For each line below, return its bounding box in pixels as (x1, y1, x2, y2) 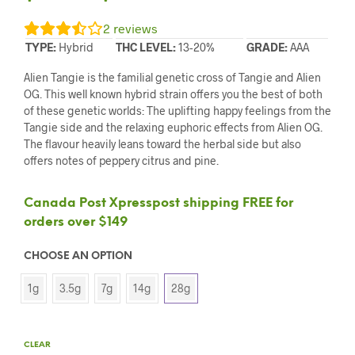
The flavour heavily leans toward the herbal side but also (24, 137, 301, 151)
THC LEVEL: (116, 40, 176, 55)
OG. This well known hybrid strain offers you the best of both (24, 87, 323, 101)
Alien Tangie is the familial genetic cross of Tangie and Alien (24, 71, 321, 85)
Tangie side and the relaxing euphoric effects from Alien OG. (24, 120, 323, 135)
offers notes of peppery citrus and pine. (24, 154, 219, 168)
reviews (110, 21, 158, 36)
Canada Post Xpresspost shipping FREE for (24, 197, 293, 211)
